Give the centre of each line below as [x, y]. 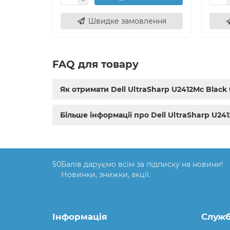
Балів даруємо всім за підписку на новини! [142, 165]
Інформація [80, 217]
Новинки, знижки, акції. [106, 175]
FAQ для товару [95, 64]
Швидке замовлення [127, 21]
